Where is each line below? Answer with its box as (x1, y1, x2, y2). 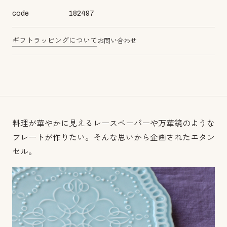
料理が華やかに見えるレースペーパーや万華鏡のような (12, 119, 215, 128)
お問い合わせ (97, 37, 137, 45)
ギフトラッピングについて (12, 37, 97, 45)
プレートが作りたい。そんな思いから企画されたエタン (12, 133, 215, 142)
